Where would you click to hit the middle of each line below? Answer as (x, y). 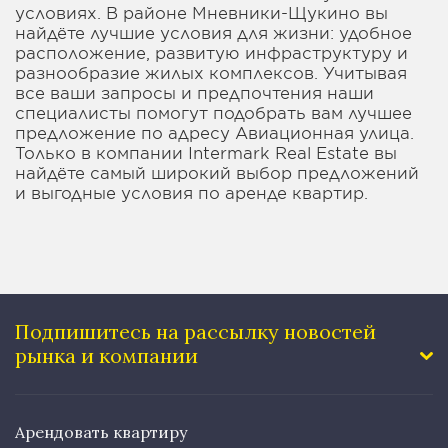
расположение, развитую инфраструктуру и (211, 52)
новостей (327, 332)
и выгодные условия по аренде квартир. (191, 192)
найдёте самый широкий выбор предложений (217, 172)
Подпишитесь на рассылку (147, 332)
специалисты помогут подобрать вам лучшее (213, 112)
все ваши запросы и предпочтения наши (194, 92)
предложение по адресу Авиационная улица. (214, 132)
